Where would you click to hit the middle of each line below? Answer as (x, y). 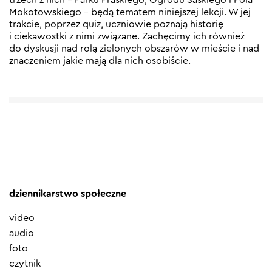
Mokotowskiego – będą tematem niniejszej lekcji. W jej (130, 12)
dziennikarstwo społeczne (68, 193)
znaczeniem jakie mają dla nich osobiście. (100, 60)
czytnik (25, 263)
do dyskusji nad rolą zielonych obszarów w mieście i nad (134, 48)
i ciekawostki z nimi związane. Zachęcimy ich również (127, 36)
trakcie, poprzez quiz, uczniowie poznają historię (116, 24)
